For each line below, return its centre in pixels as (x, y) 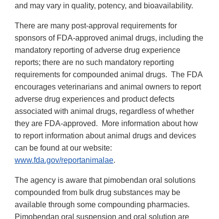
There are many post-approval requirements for (96, 26)
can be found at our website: (63, 148)
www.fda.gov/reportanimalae (64, 160)
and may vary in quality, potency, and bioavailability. (104, 6)
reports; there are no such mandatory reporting (94, 63)
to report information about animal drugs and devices (105, 136)
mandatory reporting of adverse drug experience (98, 50)
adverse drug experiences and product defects (95, 99)
